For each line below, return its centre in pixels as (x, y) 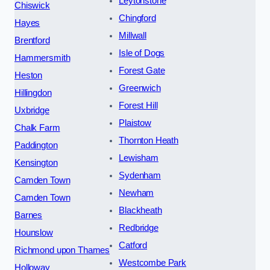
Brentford (32, 40)
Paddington (36, 145)
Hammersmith (42, 58)
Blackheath (140, 210)
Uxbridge (32, 110)
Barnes (29, 215)
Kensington (36, 162)
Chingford (137, 18)
